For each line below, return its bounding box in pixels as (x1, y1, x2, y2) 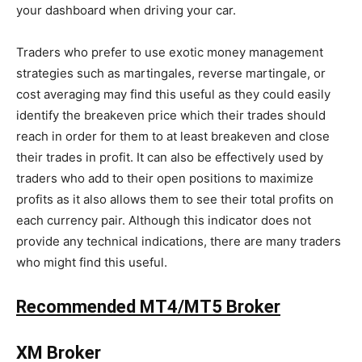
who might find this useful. (16, 254, 167, 270)
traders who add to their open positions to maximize (16, 170, 314, 186)
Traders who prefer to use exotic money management (16, 44, 323, 60)
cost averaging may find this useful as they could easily (16, 86, 330, 102)
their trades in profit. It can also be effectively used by (16, 149, 323, 165)
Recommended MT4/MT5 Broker (16, 296, 280, 317)
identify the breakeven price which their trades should (16, 107, 326, 123)
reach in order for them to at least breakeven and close (16, 128, 330, 144)
